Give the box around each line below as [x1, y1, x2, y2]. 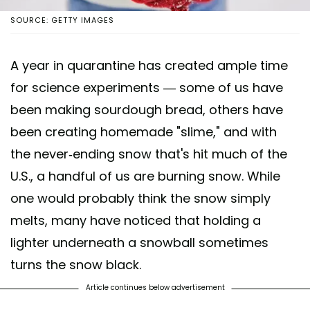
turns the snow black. [10, 255, 145, 273]
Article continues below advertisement [85, 282, 225, 293]
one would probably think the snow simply [10, 189, 271, 207]
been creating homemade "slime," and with [10, 122, 277, 140]
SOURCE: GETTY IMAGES [10, 14, 114, 26]
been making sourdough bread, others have [10, 100, 283, 118]
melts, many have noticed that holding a [10, 211, 261, 229]
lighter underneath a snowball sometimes [10, 233, 268, 251]
